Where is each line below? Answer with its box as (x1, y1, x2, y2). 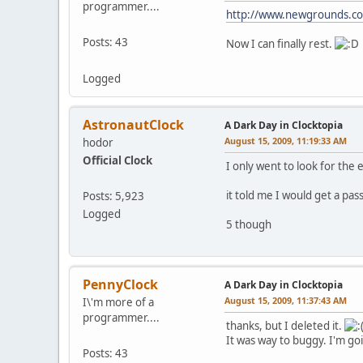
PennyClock (83, 275, 158, 293)
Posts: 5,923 (83, 188, 144, 203)
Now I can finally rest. (226, 36, 335, 51)
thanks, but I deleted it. (226, 318, 344, 333)
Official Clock (83, 152, 152, 168)
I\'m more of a (83, 294, 154, 310)
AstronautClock (83, 115, 184, 134)
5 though (226, 216, 271, 232)
